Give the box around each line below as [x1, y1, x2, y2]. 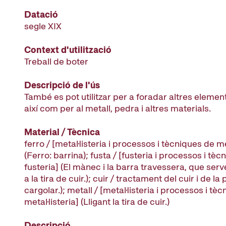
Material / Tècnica [24, 126, 100, 138]
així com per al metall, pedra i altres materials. [24, 102, 211, 114]
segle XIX [24, 20, 62, 32]
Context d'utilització [24, 44, 111, 55]
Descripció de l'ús [24, 79, 100, 91]
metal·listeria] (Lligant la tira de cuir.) [24, 196, 169, 207]
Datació [24, 9, 58, 20]
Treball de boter [24, 55, 88, 67]
